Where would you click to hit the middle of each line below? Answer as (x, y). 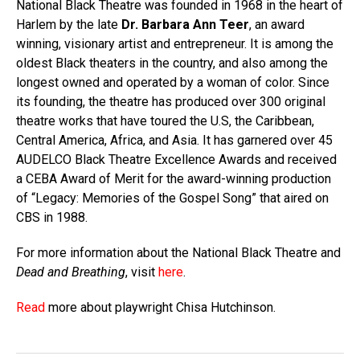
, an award (277, 25)
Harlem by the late (69, 25)
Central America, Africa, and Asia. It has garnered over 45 (174, 141)
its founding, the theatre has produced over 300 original (171, 102)
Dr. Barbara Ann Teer (185, 25)
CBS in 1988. (52, 218)
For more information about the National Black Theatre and (178, 253)
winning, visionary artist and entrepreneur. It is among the (175, 44)
